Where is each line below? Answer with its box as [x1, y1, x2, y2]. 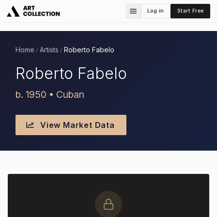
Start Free [177, 7, 204, 14]
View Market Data [38, 120, 115, 130]
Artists [40, 46, 59, 54]
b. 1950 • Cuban [15, 88, 84, 100]
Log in [147, 7, 164, 14]
